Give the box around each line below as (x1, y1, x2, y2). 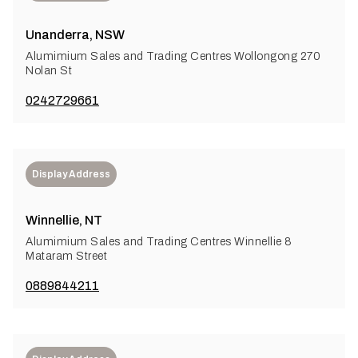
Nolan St (26, 64, 72, 77)
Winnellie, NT (26, 213, 102, 227)
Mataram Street (26, 249, 107, 262)
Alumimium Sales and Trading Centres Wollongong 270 (26, 50, 320, 62)
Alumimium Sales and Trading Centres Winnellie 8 (26, 235, 292, 248)
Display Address (32, 168, 110, 180)
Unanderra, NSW (26, 27, 125, 42)
